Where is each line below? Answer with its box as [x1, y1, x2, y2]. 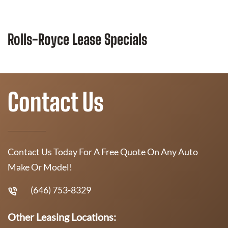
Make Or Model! [8, 161, 72, 173]
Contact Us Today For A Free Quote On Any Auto [8, 146, 198, 157]
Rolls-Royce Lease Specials [8, 30, 147, 48]
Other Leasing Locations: [8, 210, 116, 223]
